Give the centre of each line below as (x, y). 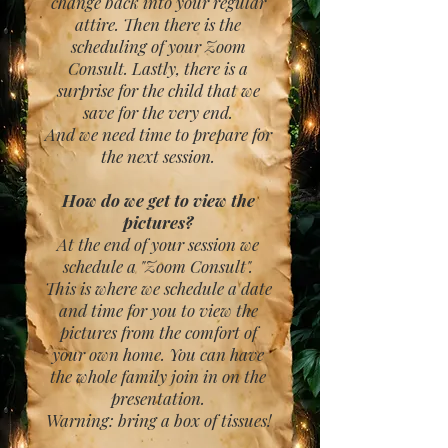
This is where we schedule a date (158, 288)
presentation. (158, 398)
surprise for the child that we (158, 90)
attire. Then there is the (158, 24)
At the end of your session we (158, 244)
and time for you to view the (158, 310)
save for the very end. (158, 112)
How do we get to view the (158, 200)
